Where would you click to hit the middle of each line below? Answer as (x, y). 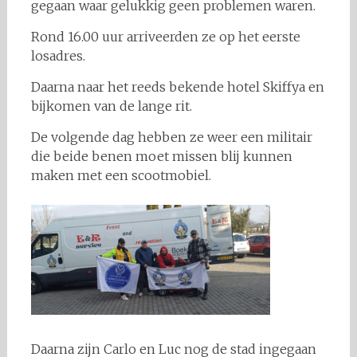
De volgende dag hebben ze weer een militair (171, 137)
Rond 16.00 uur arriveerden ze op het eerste (165, 37)
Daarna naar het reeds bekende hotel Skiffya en (177, 87)
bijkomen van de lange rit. (111, 106)
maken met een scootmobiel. (121, 175)
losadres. (58, 56)
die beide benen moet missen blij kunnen (161, 156)
